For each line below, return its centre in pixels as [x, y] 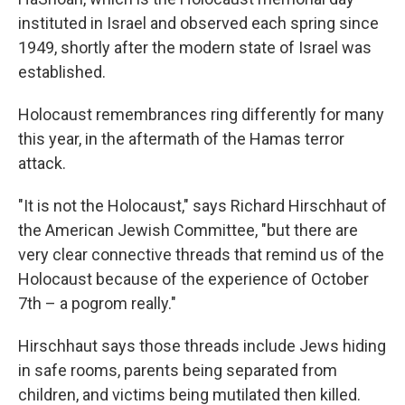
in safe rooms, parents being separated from [178, 370]
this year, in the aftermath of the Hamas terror [181, 139]
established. [62, 72]
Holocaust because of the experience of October [193, 279]
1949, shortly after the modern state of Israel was [195, 47]
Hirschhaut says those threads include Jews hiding [202, 346]
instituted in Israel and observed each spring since [198, 23]
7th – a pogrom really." [97, 303]
